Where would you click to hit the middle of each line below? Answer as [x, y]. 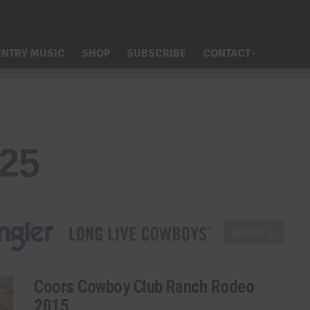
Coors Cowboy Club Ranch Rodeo [144, 286]
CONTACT [227, 53]
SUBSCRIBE [156, 53]
